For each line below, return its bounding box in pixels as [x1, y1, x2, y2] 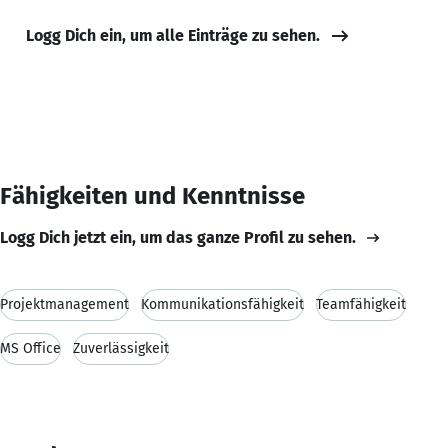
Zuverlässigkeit [73, 339, 169, 357]
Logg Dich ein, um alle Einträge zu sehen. [26, 25, 320, 45]
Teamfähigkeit [316, 295, 406, 313]
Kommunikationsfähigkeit [141, 295, 304, 313]
